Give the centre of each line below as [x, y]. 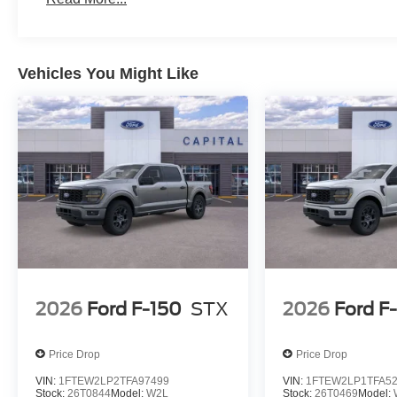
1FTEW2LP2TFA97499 [114, 381]
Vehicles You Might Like [108, 74]
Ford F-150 [134, 309]
